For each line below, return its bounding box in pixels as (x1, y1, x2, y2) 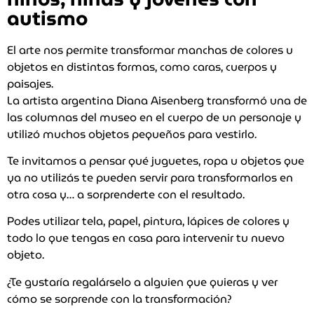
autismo (7, 2, 88, 34)
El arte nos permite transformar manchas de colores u (7, 41, 293, 59)
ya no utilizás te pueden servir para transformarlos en (7, 169, 293, 186)
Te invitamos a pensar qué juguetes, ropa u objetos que (7, 152, 304, 170)
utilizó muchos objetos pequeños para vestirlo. (7, 125, 257, 143)
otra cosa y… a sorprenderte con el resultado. (7, 186, 245, 203)
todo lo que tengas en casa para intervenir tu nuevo (7, 229, 285, 247)
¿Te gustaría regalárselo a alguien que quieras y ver (7, 273, 278, 291)
